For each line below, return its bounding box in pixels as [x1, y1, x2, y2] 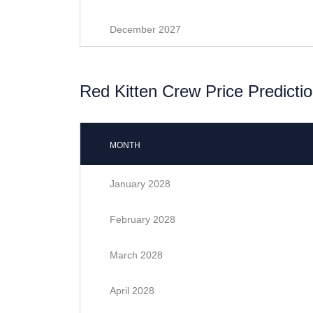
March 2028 [110, 249, 163, 261]
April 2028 [110, 285, 154, 296]
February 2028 [110, 214, 175, 225]
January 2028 [110, 178, 170, 189]
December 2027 [110, 24, 181, 35]
